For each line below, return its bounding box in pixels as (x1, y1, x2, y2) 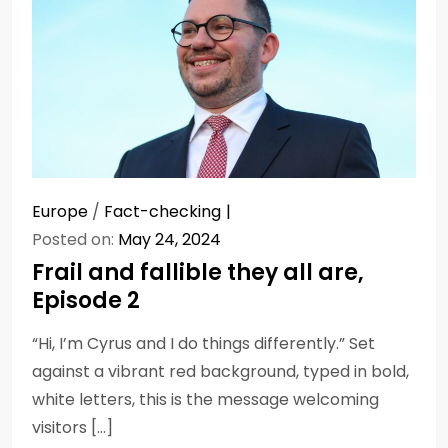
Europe (32, 199, 88, 223)
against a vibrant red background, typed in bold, (32, 359, 409, 383)
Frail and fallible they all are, (32, 256, 364, 288)
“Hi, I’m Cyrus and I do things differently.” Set (32, 331, 375, 355)
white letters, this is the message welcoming (32, 387, 379, 411)
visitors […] (32, 415, 113, 439)
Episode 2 (32, 284, 140, 316)
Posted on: (32, 227, 118, 251)
